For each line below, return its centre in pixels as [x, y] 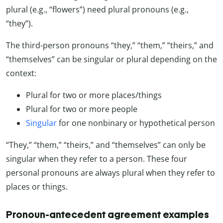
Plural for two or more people [82, 109]
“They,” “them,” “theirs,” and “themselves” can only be [106, 145]
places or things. [37, 187]
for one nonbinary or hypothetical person [136, 123]
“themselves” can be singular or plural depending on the [111, 59]
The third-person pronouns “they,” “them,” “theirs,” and [110, 46]
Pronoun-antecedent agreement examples [108, 215]
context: [21, 73]
